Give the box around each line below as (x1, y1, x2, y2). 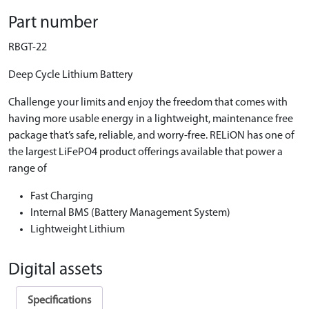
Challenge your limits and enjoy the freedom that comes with (8, 97, 288, 108)
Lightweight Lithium (30, 224, 125, 235)
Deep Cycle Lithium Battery (8, 70, 133, 81)
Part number (8, 14, 98, 32)
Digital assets (8, 261, 103, 279)
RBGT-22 (8, 42, 47, 53)
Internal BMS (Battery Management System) (30, 208, 230, 219)
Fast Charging (30, 191, 93, 202)
